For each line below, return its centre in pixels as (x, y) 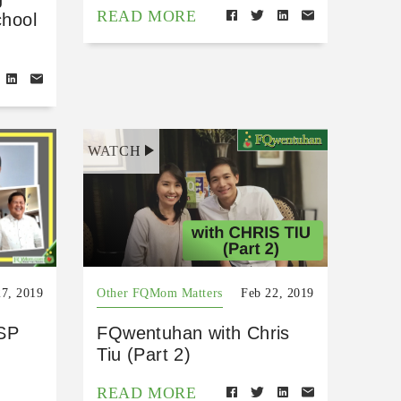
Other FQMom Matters (160, 293)
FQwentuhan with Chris (193, 333)
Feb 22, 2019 (277, 293)
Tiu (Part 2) (144, 354)
